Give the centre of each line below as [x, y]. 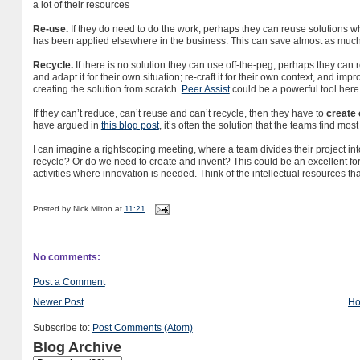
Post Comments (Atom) [142, 328]
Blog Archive [77, 348]
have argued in [67, 125]
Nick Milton [92, 208]
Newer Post [58, 301]
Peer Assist [205, 89]
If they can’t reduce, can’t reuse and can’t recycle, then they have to [179, 113]
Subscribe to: [62, 328]
